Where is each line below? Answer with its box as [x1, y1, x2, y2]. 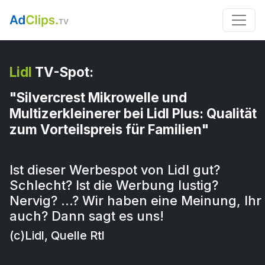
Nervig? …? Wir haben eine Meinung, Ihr [9, 193, 261, 208]
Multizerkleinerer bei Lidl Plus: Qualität [9, 105, 257, 121]
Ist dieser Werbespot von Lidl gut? [9, 162, 220, 177]
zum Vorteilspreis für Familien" [9, 121, 209, 137]
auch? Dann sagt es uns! [9, 208, 164, 224]
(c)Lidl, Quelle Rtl [9, 228, 105, 243]
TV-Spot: [32, 64, 93, 80]
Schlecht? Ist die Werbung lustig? [9, 177, 218, 193]
